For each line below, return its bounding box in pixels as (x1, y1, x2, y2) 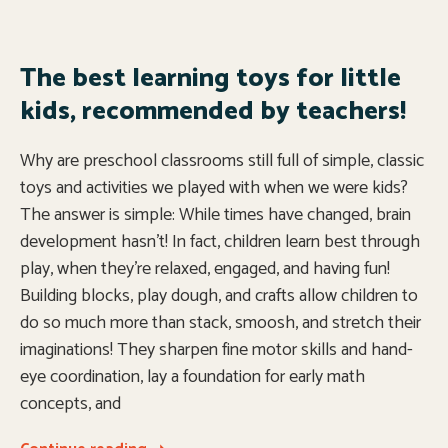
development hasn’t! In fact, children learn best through (20, 227, 420, 257)
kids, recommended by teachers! (20, 90, 406, 133)
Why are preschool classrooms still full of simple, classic (20, 146, 424, 176)
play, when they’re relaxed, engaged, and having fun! (20, 254, 390, 284)
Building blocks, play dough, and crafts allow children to (20, 281, 418, 311)
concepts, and (20, 389, 121, 419)
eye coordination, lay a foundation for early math (20, 362, 365, 392)
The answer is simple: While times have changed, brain (20, 200, 411, 230)
